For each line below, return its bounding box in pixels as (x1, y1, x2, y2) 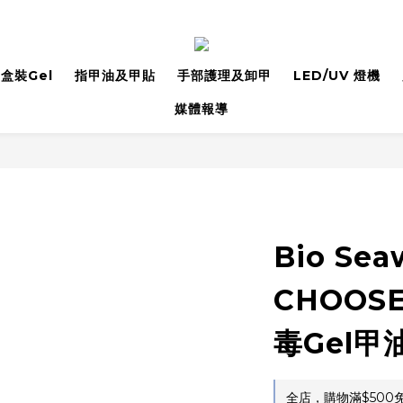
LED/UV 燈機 (292, 67, 381, 84)
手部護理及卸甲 (176, 67, 272, 84)
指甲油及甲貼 (74, 67, 156, 84)
